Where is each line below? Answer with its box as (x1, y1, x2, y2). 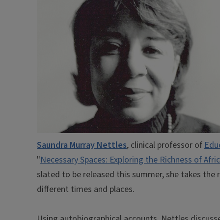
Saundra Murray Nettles (37, 139, 127, 151)
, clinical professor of (127, 139, 204, 151)
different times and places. (37, 183, 135, 195)
